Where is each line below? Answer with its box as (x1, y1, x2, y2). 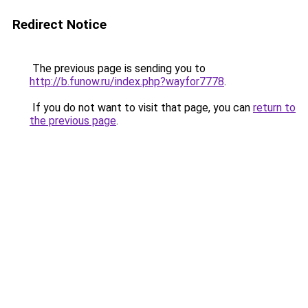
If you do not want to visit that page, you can (30, 101, 253, 114)
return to (253, 101, 296, 114)
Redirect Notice (12, 16, 107, 32)
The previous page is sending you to (30, 62, 206, 75)
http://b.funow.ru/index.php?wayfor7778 (30, 75, 224, 88)
